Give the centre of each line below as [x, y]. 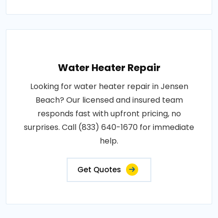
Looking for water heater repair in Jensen [109, 86]
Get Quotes [99, 169]
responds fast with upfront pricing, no [109, 113]
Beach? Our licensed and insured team [109, 100]
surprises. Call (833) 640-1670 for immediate [109, 127]
